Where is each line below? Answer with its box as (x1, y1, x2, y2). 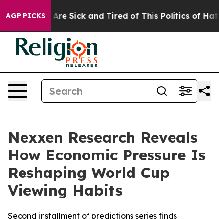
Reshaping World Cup (8, 163, 170, 182)
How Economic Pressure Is (8, 146, 206, 164)
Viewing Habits (8, 181, 123, 199)
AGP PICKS (6, 11, 45, 20)
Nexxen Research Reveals (8, 128, 197, 147)
